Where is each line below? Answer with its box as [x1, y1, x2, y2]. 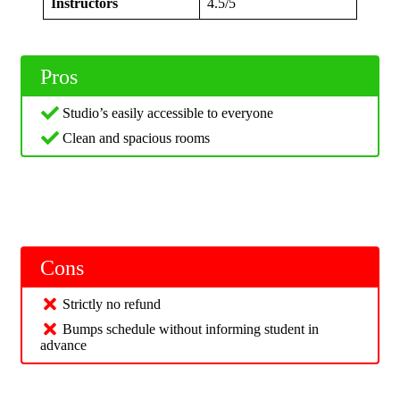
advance [40, 337, 87, 354]
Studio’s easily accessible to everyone [62, 105, 273, 121]
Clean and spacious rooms [62, 130, 210, 146]
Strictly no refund [62, 296, 161, 312]
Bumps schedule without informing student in [62, 321, 319, 337]
